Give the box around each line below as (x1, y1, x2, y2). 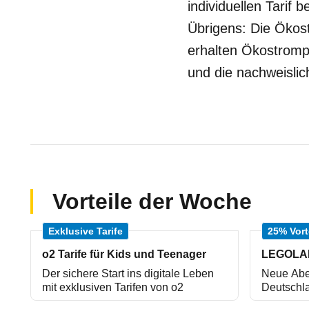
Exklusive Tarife (48, 226, 123, 237)
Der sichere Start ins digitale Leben (42, 268, 214, 279)
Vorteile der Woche (52, 189, 252, 214)
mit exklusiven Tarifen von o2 (42, 281, 183, 293)
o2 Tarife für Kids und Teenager (42, 248, 206, 260)
